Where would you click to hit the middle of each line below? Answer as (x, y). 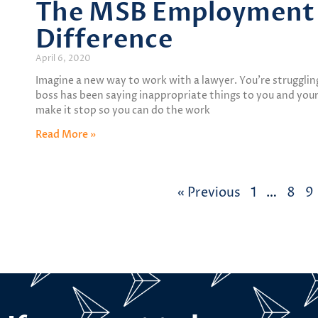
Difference (105, 40)
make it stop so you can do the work (123, 111)
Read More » (66, 135)
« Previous (209, 193)
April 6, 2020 (63, 59)
